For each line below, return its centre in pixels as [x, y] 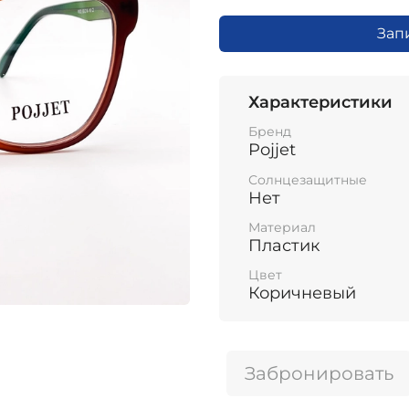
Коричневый [302, 294]
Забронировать [319, 374]
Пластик [284, 245]
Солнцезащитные [308, 179]
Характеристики [320, 102]
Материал [282, 227]
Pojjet [272, 150]
